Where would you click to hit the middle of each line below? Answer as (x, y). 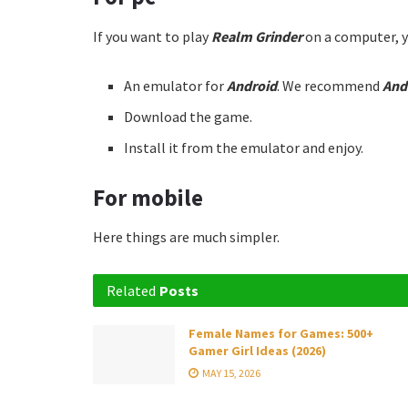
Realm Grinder (258, 36)
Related (131, 291)
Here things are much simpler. (186, 237)
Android (252, 85)
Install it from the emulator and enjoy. (244, 147)
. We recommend (330, 85)
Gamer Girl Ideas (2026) (257, 351)
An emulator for (176, 85)
